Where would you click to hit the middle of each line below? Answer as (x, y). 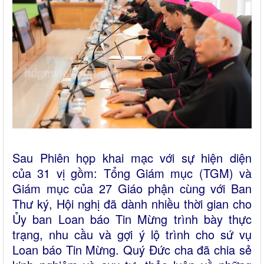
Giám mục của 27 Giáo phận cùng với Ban (132, 188)
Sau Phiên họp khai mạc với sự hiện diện (132, 158)
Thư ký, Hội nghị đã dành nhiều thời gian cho (132, 204)
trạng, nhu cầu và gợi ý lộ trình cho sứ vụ (132, 234)
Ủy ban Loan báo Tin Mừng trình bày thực (132, 219)
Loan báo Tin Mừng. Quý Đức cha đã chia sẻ (132, 250)
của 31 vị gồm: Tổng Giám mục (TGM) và (132, 173)
